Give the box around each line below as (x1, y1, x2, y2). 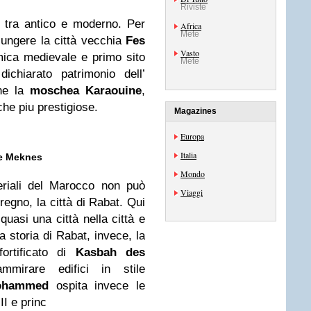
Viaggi (180, 187, 203, 198)
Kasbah (75, 246, 117, 259)
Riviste (180, 2, 206, 12)
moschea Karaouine (30, 84, 142, 97)
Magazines (174, 106, 217, 116)
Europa (180, 131, 204, 142)
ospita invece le (48, 279, 146, 292)
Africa (180, 20, 201, 31)
